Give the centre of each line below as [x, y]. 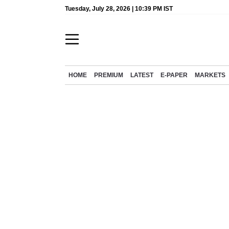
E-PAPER [174, 75]
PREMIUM [109, 75]
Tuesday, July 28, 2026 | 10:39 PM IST [119, 9]
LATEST [142, 75]
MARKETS [210, 75]
